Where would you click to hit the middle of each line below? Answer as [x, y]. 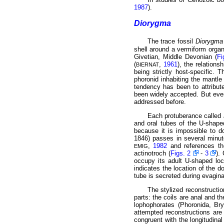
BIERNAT [147, 64]
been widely [151, 94]
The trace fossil [171, 41]
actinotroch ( [152, 153]
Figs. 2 [180, 153]
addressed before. [160, 101]
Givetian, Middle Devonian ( [175, 56]
